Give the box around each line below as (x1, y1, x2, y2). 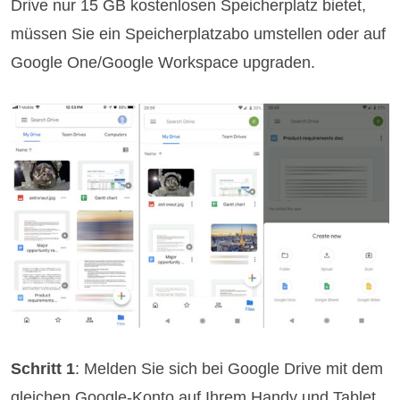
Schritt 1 (11, 359, 76, 378)
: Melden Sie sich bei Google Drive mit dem (75, 359, 384, 378)
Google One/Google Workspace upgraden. (11, 54, 316, 72)
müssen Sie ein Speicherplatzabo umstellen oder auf (11, 25, 387, 44)
